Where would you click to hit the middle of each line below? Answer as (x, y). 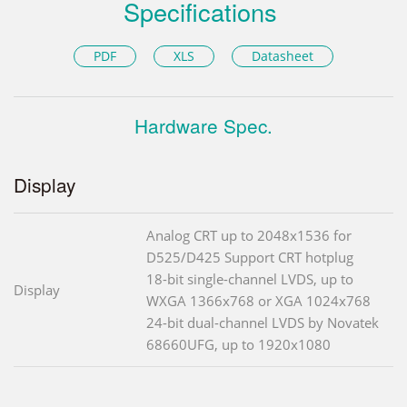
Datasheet (283, 56)
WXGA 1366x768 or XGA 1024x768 (258, 301)
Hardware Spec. (203, 126)
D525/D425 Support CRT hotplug (250, 258)
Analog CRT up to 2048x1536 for (249, 236)
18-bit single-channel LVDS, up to (250, 279)
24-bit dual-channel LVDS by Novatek (263, 323)
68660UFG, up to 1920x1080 (238, 345)
